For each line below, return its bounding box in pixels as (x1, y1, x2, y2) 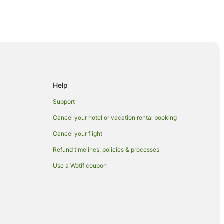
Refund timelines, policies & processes (53, 146, 159, 154)
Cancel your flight (53, 130, 102, 138)
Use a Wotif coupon (53, 162, 107, 170)
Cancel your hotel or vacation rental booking (53, 114, 177, 122)
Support (53, 98, 75, 106)
